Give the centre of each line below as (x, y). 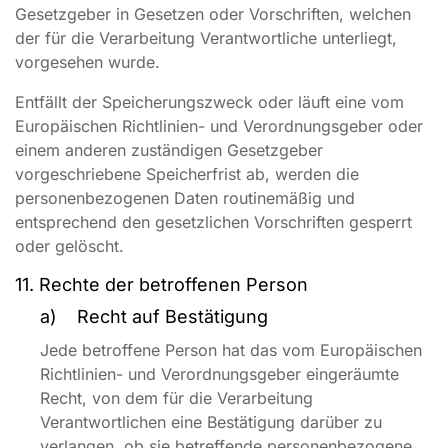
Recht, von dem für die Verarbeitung (176, 398)
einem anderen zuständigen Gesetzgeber (169, 150)
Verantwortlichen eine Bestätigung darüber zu (211, 422)
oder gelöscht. (69, 246)
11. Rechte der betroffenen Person (161, 284)
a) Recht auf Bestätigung (154, 316)
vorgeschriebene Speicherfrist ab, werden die (187, 174)
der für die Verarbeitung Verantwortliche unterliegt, (206, 38)
